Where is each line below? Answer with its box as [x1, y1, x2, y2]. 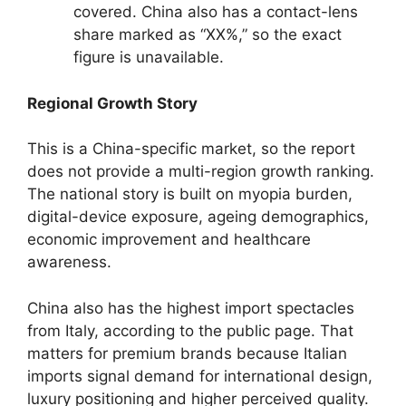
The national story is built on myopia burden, [27, 185, 353, 203]
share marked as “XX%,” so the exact [73, 25, 342, 43]
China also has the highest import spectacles [27, 298, 354, 317]
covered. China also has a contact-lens [73, 3, 358, 21]
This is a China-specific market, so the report [27, 140, 355, 158]
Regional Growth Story [27, 93, 198, 112]
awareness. [27, 253, 111, 271]
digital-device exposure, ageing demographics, [27, 208, 369, 226]
